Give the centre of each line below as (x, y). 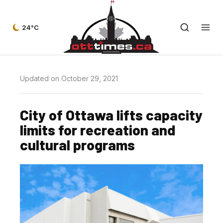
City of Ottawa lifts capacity (111, 115)
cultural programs (77, 145)
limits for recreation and (98, 130)
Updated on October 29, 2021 (69, 78)
